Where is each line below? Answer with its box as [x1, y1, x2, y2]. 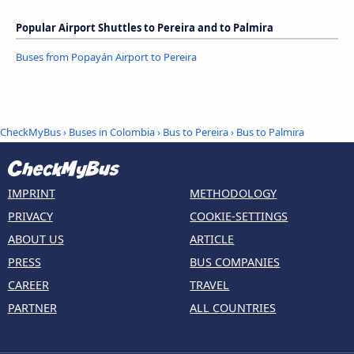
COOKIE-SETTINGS [190, 208, 288, 224]
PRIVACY [7, 208, 53, 224]
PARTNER [7, 299, 57, 315]
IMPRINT [7, 185, 55, 201]
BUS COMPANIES [190, 254, 281, 269]
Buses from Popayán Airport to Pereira [16, 49, 197, 64]
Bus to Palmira [236, 125, 304, 140]
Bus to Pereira [163, 125, 228, 140]
